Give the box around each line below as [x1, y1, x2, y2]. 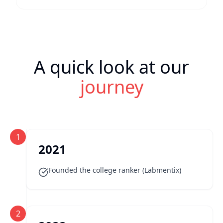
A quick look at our [34, 55, 189, 79]
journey [80, 75, 143, 99]
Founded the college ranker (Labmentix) [48, 165, 181, 175]
